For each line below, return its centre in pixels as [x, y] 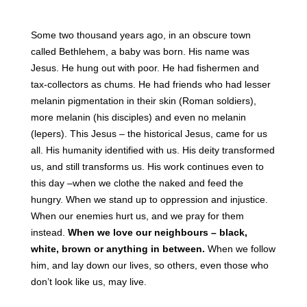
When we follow [241, 249]
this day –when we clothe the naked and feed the [137, 183]
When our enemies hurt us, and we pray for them [137, 216]
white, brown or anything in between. [119, 249]
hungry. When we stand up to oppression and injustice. [149, 199]
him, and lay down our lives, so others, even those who [149, 265]
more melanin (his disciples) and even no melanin [138, 117]
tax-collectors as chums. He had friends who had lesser [150, 84]
